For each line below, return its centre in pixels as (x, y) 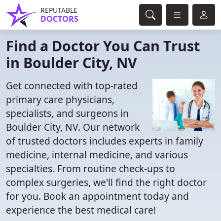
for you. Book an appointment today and (97, 196)
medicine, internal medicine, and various (97, 155)
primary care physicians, (60, 99)
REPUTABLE (59, 10)
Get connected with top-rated (72, 86)
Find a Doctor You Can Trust (103, 46)
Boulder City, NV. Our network (73, 127)
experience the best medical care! (81, 210)
